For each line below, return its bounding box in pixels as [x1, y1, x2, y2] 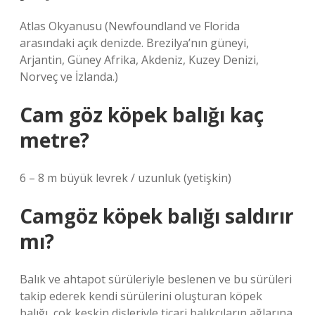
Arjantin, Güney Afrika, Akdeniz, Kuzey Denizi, [20, 52, 259, 67]
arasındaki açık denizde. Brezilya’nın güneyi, [20, 35, 249, 51]
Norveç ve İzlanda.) [20, 69, 118, 84]
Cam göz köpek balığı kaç [20, 101, 264, 128]
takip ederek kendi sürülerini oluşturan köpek [20, 288, 262, 304]
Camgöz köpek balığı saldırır [20, 202, 294, 229]
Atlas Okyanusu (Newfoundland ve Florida [20, 18, 240, 34]
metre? [20, 127, 89, 153]
